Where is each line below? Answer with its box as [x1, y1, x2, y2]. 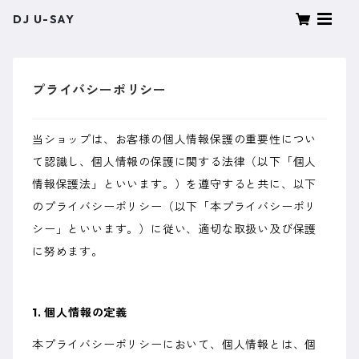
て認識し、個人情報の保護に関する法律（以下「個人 [32, 155, 317, 170]
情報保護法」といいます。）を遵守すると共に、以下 [32, 177, 317, 192]
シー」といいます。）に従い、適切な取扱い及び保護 [32, 222, 317, 237]
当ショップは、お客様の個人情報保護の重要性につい [32, 132, 317, 147]
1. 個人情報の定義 [32, 305, 128, 321]
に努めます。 [32, 244, 103, 260]
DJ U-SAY [13, 12, 75, 26]
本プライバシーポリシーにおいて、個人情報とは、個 [32, 337, 317, 353]
